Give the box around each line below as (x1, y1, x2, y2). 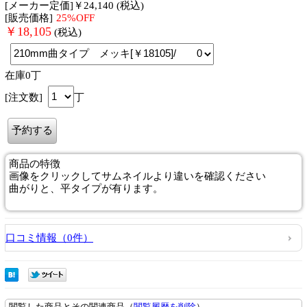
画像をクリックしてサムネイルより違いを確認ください (9, 170, 266, 182)
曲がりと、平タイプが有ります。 (9, 182, 163, 194)
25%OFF (56, 12, 95, 23)
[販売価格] (5, 12, 53, 23)
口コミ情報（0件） (5, 232, 93, 243)
